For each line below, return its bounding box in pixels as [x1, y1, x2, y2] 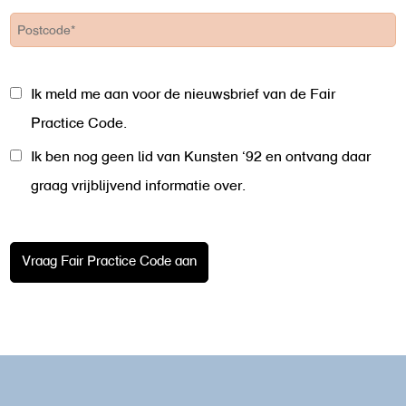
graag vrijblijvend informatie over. [31, 179, 246, 193]
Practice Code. [31, 117, 127, 130]
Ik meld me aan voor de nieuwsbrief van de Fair [31, 88, 335, 101]
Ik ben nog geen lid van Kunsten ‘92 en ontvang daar [31, 150, 371, 164]
